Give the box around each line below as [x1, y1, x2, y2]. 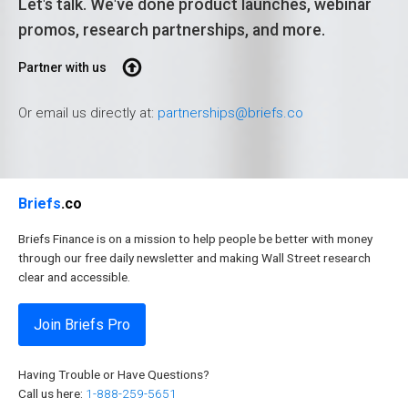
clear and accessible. [18, 269, 130, 284]
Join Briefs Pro [34, 315, 130, 333]
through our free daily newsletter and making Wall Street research [18, 250, 371, 265]
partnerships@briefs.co [158, 105, 303, 122]
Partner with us [18, 60, 107, 76]
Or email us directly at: [18, 105, 158, 122]
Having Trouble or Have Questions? [18, 366, 209, 382]
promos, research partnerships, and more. [18, 19, 325, 39]
